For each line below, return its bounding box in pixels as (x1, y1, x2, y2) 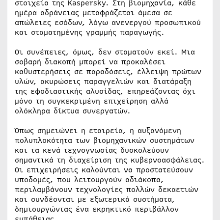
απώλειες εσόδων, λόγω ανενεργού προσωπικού (15, 17, 201, 28)
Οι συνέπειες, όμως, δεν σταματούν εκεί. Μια (15, 47, 195, 57)
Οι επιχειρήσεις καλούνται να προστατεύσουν (15, 165, 193, 175)
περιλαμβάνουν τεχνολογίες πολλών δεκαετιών (15, 184, 198, 195)
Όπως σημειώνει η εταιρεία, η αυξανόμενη (15, 125, 181, 136)
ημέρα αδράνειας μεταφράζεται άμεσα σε (15, 7, 172, 18)
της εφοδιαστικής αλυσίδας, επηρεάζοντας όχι (15, 86, 195, 97)
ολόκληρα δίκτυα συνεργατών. (15, 106, 131, 116)
